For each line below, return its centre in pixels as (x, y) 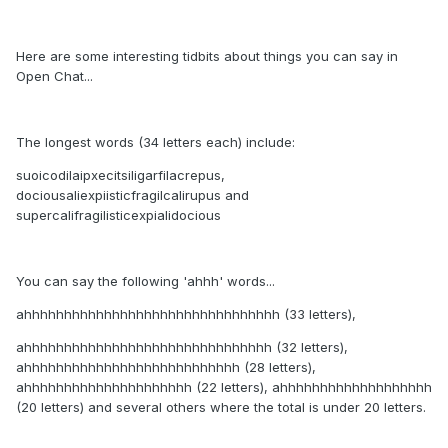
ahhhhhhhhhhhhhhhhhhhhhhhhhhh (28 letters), (166, 366)
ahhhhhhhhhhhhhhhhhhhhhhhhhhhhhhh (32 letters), (182, 346)
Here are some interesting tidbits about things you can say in (207, 55)
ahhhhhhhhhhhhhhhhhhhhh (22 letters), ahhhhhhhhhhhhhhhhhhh (224, 386)
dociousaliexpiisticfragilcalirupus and (132, 194)
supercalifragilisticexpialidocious (118, 214)
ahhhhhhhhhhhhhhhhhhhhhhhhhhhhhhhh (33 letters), (186, 313)
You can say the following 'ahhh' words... (145, 280)
